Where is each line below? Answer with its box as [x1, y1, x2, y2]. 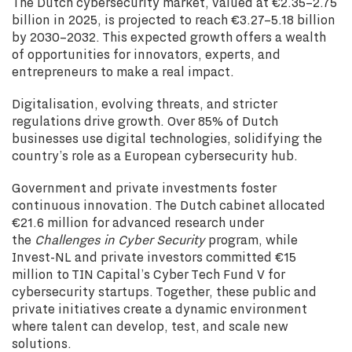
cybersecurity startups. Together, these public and [12, 282, 317, 301]
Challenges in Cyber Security [35, 230, 205, 249]
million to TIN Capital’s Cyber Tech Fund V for [12, 265, 285, 284]
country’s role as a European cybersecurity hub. [12, 146, 298, 165]
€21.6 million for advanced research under [12, 213, 264, 232]
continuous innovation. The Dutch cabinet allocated [12, 196, 325, 214]
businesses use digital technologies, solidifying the [12, 129, 322, 148]
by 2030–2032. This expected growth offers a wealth [12, 27, 326, 46]
